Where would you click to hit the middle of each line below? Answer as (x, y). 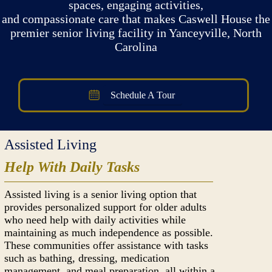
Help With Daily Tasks (72, 167)
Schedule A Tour (143, 95)
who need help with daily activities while (95, 220)
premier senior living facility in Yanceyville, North (136, 33)
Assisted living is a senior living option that (101, 194)
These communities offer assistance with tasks (107, 245)
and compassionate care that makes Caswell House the (136, 19)
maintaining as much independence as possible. (109, 233)
